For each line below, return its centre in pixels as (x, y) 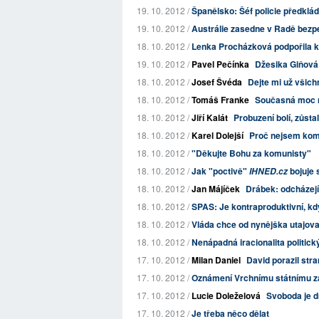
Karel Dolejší (218, 135)
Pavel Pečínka (220, 64)
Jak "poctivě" (220, 171)
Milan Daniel (216, 260)
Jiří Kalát (210, 117)
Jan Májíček (216, 189)
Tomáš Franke (220, 100)
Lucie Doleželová (226, 296)
